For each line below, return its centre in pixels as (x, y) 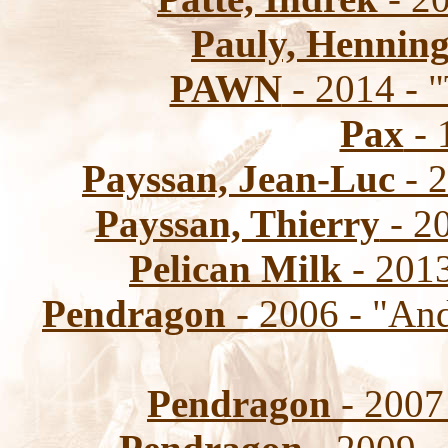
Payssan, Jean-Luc (238, 178)
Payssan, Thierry (237, 223)
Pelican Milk (235, 268)
